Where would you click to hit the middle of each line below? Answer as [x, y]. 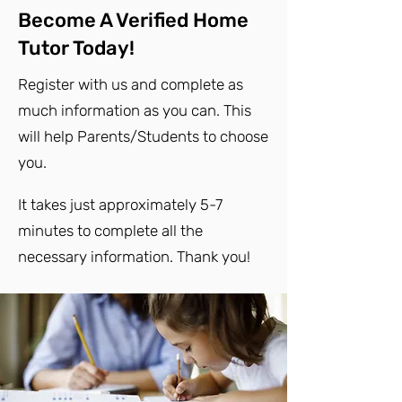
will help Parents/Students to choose [143, 136]
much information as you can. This [135, 110]
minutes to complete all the [110, 231]
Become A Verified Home [133, 20]
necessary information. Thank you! [134, 257]
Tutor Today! [76, 48]
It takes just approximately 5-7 [120, 205]
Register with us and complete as [131, 84]
